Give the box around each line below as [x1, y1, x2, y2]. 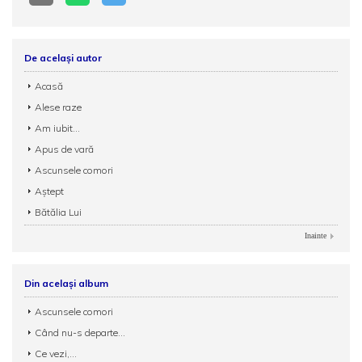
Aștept [35, 185, 64, 197]
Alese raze [35, 101, 82, 113]
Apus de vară [35, 143, 94, 155]
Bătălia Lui [35, 206, 82, 218]
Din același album [24, 277, 108, 289]
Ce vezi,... [35, 347, 77, 360]
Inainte [305, 231, 326, 240]
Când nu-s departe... [35, 326, 125, 339]
